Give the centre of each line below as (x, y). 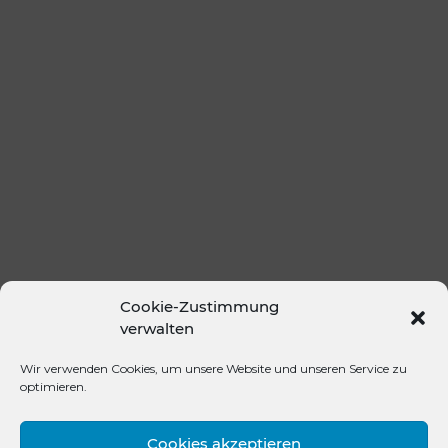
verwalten (157, 328)
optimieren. (53, 386)
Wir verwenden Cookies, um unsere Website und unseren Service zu (213, 368)
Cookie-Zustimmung (199, 306)
